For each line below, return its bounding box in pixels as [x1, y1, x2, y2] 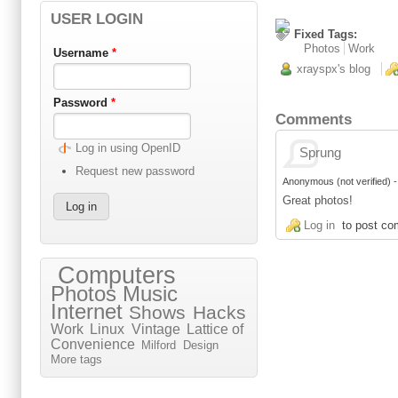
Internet [51, 299, 123, 324]
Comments [275, 109, 353, 128]
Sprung [299, 145, 342, 160]
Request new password [75, 164, 195, 179]
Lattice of [186, 322, 243, 338]
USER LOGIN [51, 10, 143, 28]
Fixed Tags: [294, 28, 358, 42]
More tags [51, 353, 102, 367]
